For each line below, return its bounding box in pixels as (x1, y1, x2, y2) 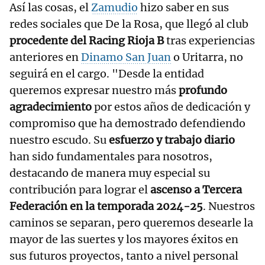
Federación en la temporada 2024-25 (9, 199, 203, 214)
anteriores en (9, 50, 81, 64)
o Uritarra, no (171, 50, 243, 64)
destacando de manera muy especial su (9, 166, 210, 180)
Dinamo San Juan (81, 50, 171, 64)
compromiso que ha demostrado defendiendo (9, 117, 245, 131)
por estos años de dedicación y (92, 100, 250, 114)
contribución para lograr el (9, 183, 150, 197)
